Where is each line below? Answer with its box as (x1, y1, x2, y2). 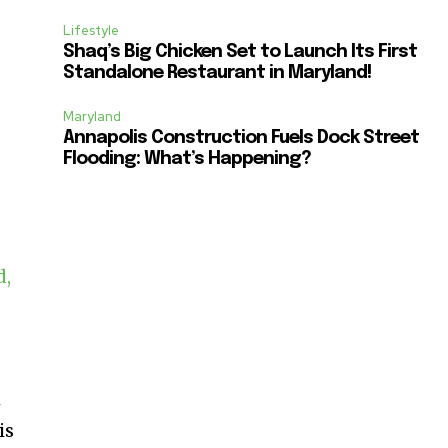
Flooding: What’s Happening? (63, 149, 312, 168)
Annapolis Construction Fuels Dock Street (63, 128, 420, 147)
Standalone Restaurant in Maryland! (63, 63, 372, 82)
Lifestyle (63, 21, 120, 39)
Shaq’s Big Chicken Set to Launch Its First (63, 42, 418, 61)
